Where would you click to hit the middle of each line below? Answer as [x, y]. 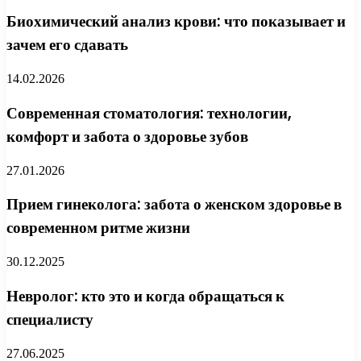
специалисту [50, 319]
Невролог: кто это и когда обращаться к [145, 296]
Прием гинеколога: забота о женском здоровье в [174, 205]
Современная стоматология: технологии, [149, 113]
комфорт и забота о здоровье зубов [127, 136]
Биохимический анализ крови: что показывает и [176, 22]
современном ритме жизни [98, 228]
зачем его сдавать [67, 45]
